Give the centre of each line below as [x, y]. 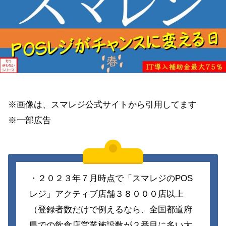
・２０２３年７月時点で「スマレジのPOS [111, 178]
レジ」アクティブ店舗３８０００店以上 [106, 194]
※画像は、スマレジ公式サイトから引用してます [102, 104]
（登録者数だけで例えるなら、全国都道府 [110, 209]
